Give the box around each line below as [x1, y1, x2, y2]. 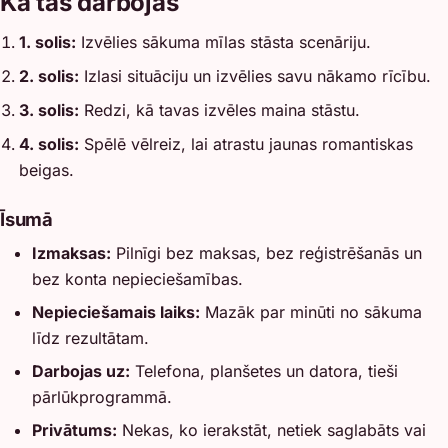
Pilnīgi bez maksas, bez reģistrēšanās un [111, 242, 422, 263]
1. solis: [19, 31, 77, 52]
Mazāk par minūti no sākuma [200, 301, 422, 322]
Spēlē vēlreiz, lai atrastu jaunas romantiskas [79, 133, 414, 154]
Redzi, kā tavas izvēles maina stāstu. [79, 99, 361, 120]
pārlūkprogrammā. [32, 387, 172, 408]
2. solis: [19, 65, 80, 86]
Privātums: [32, 420, 117, 441]
